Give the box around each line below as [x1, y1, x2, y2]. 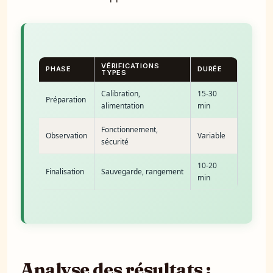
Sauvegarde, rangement [101, 166, 183, 177]
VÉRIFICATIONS [101, 61, 160, 70]
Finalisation [46, 166, 84, 177]
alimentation [101, 100, 144, 111]
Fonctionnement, [101, 124, 158, 135]
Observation [46, 130, 87, 141]
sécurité [101, 136, 129, 147]
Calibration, [101, 88, 140, 99]
